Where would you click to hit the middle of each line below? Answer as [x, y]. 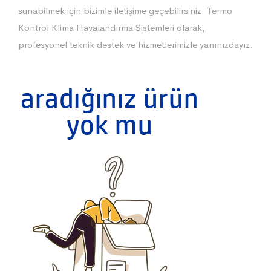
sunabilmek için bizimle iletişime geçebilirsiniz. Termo [125, 10]
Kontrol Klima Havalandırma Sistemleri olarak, [112, 27]
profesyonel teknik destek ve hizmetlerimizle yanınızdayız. [135, 44]
